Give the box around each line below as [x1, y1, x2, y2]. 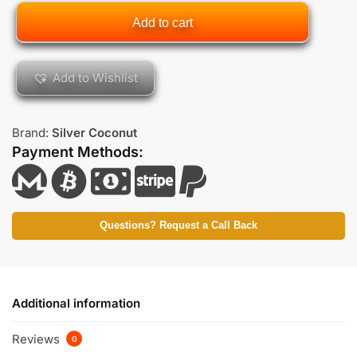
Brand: [12, 125, 52, 141]
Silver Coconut [52, 125, 137, 141]
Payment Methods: [12, 143, 143, 161]
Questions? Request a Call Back [100, 220, 257, 232]
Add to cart [131, 16, 193, 30]
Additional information [12, 295, 140, 311]
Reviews [12, 331, 63, 347]
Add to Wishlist [53, 70, 138, 86]
